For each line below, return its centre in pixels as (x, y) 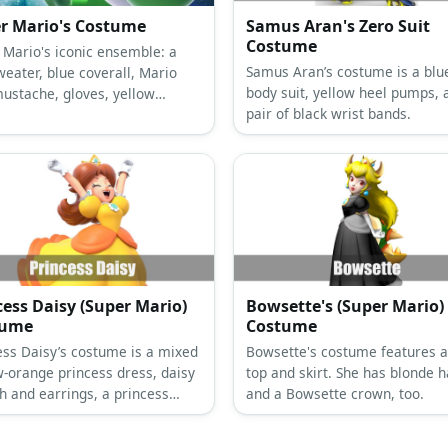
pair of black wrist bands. (328, 114)
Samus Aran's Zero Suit (338, 26)
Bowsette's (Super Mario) (345, 306)
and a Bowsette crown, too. (335, 394)
